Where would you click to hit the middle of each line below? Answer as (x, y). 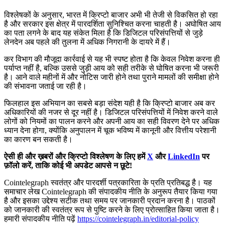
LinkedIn (184, 157)
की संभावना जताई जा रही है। (45, 86)
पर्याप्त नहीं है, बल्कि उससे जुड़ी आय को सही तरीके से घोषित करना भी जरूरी (111, 68)
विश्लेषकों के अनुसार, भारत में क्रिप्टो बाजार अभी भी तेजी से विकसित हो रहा (111, 15)
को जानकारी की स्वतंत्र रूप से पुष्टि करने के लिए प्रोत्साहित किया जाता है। (112, 210)
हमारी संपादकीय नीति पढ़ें (41, 219)
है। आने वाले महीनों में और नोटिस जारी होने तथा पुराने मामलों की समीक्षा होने (111, 77)
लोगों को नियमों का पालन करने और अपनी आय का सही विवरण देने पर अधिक (112, 122)
